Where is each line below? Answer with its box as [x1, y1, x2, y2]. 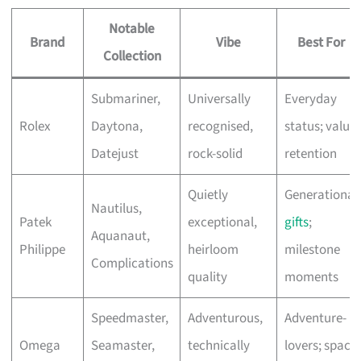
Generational [284, 185, 358, 205]
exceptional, [187, 212, 257, 232]
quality [187, 267, 227, 287]
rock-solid [187, 143, 243, 164]
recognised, [187, 116, 253, 136]
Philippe [19, 239, 65, 259]
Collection [102, 46, 161, 66]
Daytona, [90, 116, 143, 136]
